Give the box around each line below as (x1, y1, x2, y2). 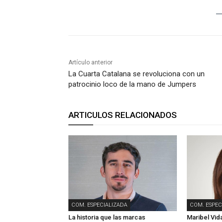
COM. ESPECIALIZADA (71, 202, 127, 209)
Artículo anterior (68, 59, 112, 66)
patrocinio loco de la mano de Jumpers (68, 80, 196, 89)
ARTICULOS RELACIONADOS (68, 110, 177, 120)
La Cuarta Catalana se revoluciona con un (68, 69, 205, 79)
